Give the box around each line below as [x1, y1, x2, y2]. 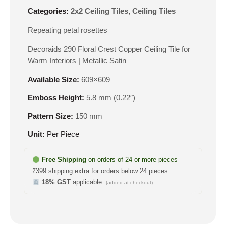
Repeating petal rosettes [28, 26, 107, 35]
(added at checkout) [105, 180, 153, 186]
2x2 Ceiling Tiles [71, 7, 128, 16]
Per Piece [45, 130, 79, 139]
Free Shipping [41, 156, 86, 164]
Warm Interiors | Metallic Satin [28, 56, 126, 65]
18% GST [41, 178, 71, 186]
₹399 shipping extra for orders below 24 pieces [32, 167, 168, 175]
